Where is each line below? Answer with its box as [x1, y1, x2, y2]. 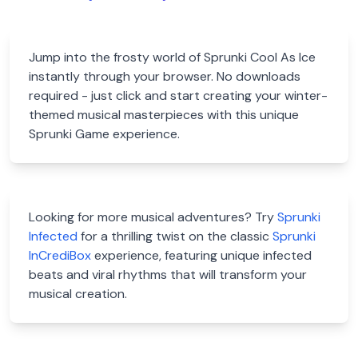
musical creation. [29, 285, 127, 302]
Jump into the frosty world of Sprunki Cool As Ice [29, 49, 316, 66]
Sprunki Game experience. [29, 125, 180, 142]
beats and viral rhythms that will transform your [29, 266, 307, 283]
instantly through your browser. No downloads [29, 68, 300, 85]
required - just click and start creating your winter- [29, 87, 328, 104]
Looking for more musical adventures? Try [29, 209, 277, 225]
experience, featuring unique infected [91, 247, 312, 264]
